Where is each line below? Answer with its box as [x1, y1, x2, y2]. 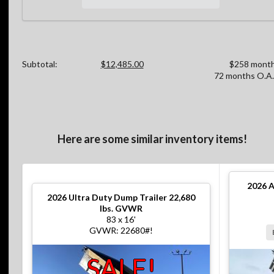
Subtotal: [22, 59, 57, 70]
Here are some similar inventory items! [57, 131, 247, 146]
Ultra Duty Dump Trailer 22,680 [68, 192, 195, 203]
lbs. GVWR [100, 203, 143, 214]
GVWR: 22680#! [89, 225, 153, 236]
